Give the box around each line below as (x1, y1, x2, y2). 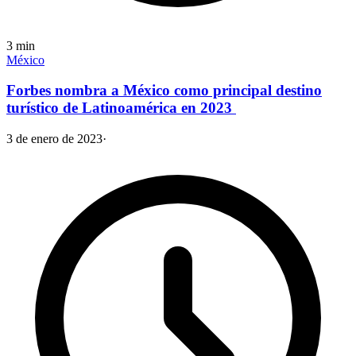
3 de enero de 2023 (6, 132, 103, 146)
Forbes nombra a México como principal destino (6, 82, 322, 99)
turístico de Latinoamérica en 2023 (6, 99, 236, 117)
